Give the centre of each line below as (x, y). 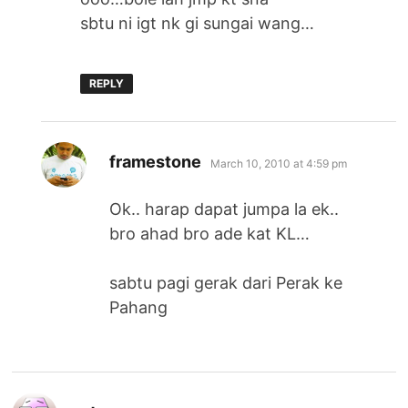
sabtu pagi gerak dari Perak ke (226, 282)
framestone (156, 161)
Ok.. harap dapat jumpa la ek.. (224, 209)
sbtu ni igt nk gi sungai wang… (198, 23)
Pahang (139, 307)
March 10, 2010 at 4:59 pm (279, 163)
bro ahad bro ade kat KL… (210, 233)
